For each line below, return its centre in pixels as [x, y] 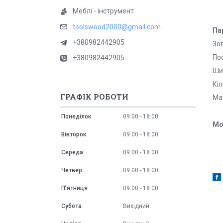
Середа [72, 153]
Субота [71, 206]
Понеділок [76, 117]
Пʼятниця [74, 188]
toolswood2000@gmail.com [117, 27]
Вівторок [74, 135]
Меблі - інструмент [103, 11]
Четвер [72, 170]
